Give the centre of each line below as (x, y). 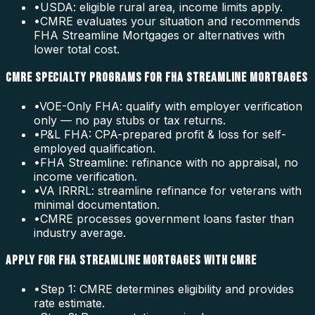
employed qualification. (95, 148)
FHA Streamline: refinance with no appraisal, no (169, 162)
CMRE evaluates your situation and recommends (170, 21)
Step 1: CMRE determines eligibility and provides (167, 289)
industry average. (80, 232)
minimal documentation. (97, 204)
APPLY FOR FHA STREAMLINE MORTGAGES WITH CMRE (131, 261)
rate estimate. (69, 303)
